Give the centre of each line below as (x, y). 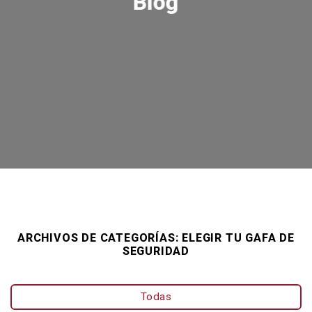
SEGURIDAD (156, 251)
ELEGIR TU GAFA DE (238, 238)
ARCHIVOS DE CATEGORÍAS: (100, 238)
